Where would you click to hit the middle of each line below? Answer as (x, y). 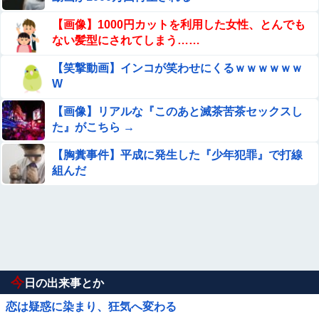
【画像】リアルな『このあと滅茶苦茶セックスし (177, 111)
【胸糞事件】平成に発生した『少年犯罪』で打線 (177, 155)
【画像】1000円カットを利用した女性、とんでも (179, 25)
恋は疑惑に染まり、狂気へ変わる (91, 307)
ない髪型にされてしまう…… (126, 40)
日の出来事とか (64, 283)
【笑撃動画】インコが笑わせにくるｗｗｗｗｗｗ (177, 68)
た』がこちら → (93, 127)
